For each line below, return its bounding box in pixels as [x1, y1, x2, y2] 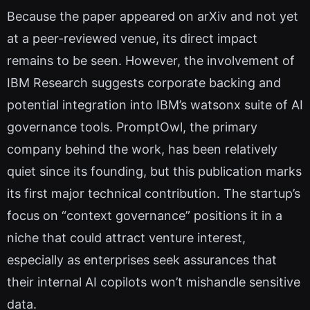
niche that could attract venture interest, [7, 230, 246, 245]
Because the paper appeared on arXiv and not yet [7, 8, 298, 24]
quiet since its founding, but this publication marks [7, 163, 302, 179]
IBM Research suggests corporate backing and [7, 75, 281, 90]
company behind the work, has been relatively [7, 141, 277, 156]
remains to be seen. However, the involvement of [7, 53, 295, 68]
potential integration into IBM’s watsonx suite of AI [7, 97, 303, 112]
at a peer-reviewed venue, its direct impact [7, 30, 257, 46]
